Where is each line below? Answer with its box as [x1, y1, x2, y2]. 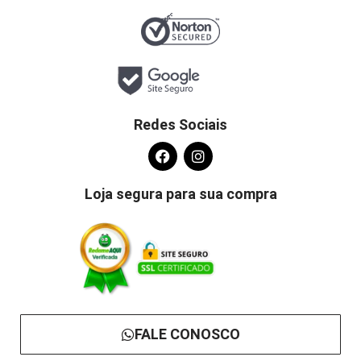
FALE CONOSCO [134, 326, 240, 343]
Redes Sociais [134, 116, 227, 134]
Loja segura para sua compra [84, 185, 277, 203]
